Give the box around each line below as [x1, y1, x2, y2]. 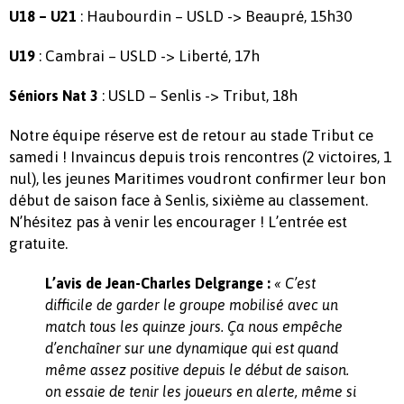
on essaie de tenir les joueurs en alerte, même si [45, 382, 356, 399]
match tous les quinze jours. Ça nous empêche [45, 317, 343, 335]
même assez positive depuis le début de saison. [45, 361, 349, 378]
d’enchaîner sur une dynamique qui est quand [45, 339, 338, 356]
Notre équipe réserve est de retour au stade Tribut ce [9, 125, 373, 144]
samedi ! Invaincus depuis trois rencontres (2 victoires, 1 [9, 147, 391, 166]
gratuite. [9, 234, 68, 252]
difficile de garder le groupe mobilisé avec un [45, 296, 338, 313]
